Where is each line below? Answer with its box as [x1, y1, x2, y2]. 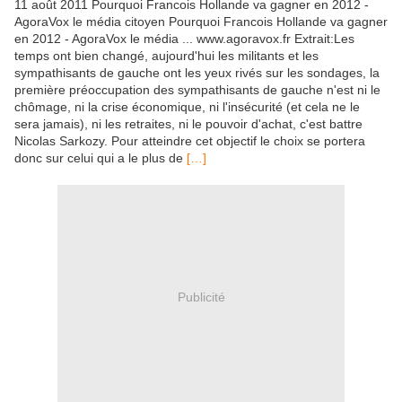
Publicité [177, 289, 225, 304]
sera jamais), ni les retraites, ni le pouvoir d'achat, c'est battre [14, 117, 363, 132]
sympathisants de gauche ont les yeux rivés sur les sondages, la [14, 66, 380, 81]
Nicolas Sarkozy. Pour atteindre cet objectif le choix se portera [14, 134, 365, 149]
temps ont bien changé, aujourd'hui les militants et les [14, 48, 319, 64]
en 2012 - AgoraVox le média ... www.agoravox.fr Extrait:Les [14, 31, 354, 47]
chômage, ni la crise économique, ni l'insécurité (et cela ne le [14, 100, 360, 115]
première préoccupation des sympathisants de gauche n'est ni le [14, 83, 380, 98]
